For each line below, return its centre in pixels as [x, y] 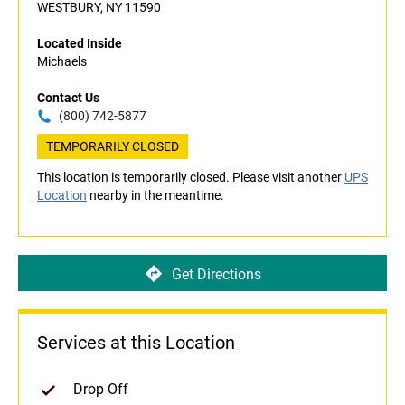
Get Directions [216, 274]
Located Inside [80, 44]
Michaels [62, 62]
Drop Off [101, 390]
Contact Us [68, 98]
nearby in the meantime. [155, 196]
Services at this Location [136, 343]
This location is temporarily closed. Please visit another [191, 178]
